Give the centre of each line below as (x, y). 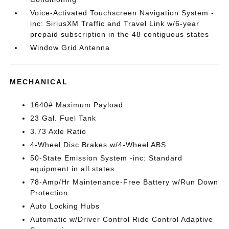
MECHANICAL (39, 82)
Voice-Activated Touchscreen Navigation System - (122, 13)
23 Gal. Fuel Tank (63, 118)
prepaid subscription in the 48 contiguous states (120, 35)
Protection (49, 193)
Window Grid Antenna (70, 48)
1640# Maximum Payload (77, 105)
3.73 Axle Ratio (59, 132)
